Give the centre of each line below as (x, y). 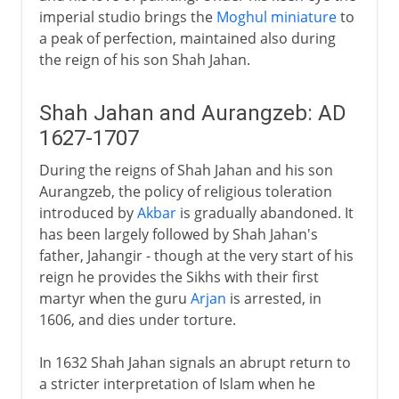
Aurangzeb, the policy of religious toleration (185, 191)
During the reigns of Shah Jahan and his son (186, 170)
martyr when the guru (114, 298)
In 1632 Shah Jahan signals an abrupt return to (195, 362)
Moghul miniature (276, 16)
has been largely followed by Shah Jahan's (178, 234)
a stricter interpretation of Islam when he (177, 383)
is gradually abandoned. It (265, 212)
